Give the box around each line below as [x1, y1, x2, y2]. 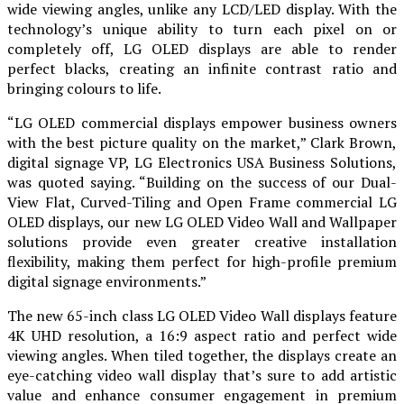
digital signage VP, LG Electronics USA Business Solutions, [7, 151, 397, 172]
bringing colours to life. [7, 78, 161, 98]
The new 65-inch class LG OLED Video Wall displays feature [7, 305, 397, 326]
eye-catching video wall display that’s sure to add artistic [7, 364, 397, 385]
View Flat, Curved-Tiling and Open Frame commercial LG [7, 191, 397, 212]
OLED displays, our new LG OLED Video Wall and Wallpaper [7, 211, 397, 232]
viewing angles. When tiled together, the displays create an [7, 344, 397, 365]
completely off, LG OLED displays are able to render [7, 38, 397, 59]
